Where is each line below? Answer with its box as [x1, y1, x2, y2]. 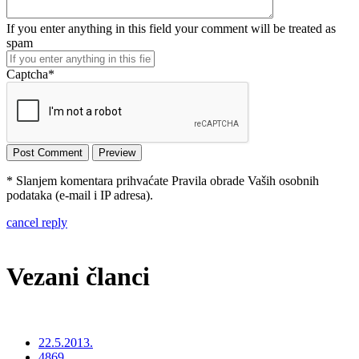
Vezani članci [6, 261, 150, 291]
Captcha [6, 67, 48, 82]
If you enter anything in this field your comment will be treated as [6, 22, 336, 36]
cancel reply [6, 216, 67, 230]
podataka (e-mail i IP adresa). [6, 188, 153, 203]
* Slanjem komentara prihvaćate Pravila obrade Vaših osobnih [6, 174, 319, 188]
